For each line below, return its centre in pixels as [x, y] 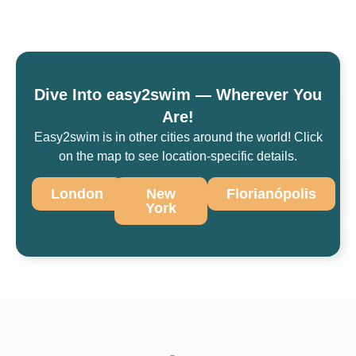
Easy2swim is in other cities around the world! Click [178, 137]
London [77, 194]
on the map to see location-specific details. [178, 156]
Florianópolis [272, 194]
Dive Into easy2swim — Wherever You [178, 94]
